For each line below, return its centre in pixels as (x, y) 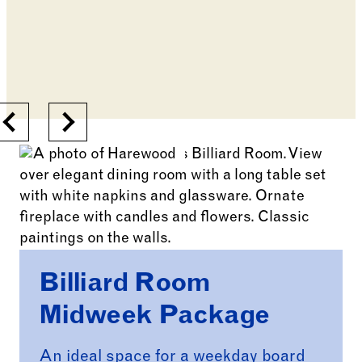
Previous (39, 114)
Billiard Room (125, 286)
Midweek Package (154, 318)
